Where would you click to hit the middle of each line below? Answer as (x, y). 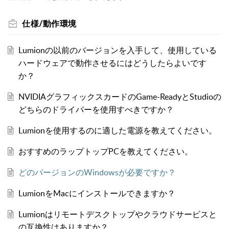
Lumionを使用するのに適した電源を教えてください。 (117, 130)
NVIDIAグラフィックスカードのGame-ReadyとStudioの (120, 96)
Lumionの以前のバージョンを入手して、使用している (117, 50)
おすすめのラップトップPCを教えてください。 (105, 151)
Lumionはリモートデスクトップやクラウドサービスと (117, 214)
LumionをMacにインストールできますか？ (97, 193)
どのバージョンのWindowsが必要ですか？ (97, 172)
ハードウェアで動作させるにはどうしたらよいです (112, 63)
